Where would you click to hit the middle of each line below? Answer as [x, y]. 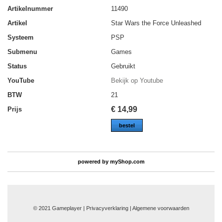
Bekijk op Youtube [137, 81]
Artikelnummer [30, 9]
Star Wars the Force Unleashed [156, 23]
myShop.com [127, 161]
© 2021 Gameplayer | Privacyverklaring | [83, 208]
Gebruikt [123, 66]
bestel [127, 126]
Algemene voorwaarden [161, 208]
